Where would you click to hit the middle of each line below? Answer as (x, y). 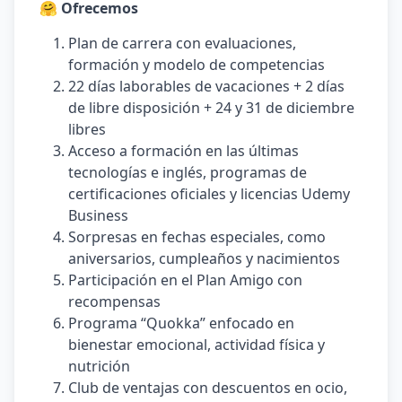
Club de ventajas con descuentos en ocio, (208, 388)
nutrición (99, 366)
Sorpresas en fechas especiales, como (197, 237)
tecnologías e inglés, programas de (188, 172)
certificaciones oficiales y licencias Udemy (209, 194)
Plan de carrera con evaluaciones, (182, 43)
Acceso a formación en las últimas (184, 151)
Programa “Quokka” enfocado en (181, 323)
